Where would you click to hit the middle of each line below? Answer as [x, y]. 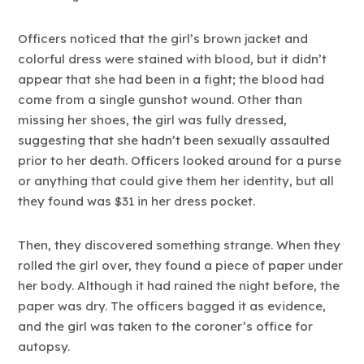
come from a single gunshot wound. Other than [160, 100]
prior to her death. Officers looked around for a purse [180, 160]
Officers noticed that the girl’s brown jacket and [163, 39]
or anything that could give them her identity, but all [176, 181]
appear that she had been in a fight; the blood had [171, 79]
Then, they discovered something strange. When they [180, 245]
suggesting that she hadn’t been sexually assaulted [174, 140]
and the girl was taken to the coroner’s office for [166, 327]
